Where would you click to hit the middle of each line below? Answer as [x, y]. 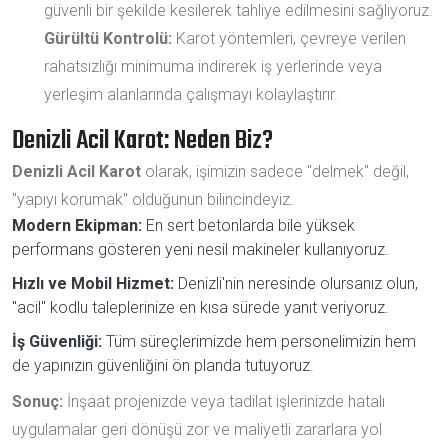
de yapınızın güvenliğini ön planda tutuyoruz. [163, 365]
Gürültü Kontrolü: [108, 38]
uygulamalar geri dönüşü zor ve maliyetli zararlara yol [197, 429]
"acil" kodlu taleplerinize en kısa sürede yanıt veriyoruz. [200, 307]
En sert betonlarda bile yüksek [248, 225]
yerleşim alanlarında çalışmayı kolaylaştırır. [191, 94]
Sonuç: [37, 401]
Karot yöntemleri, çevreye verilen [289, 38]
